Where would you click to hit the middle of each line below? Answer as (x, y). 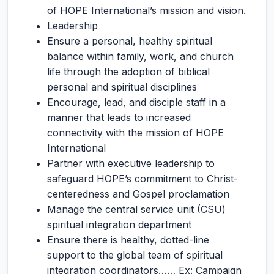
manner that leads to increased (119, 117)
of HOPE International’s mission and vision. (146, 10)
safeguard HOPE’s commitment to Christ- (143, 179)
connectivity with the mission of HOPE (135, 133)
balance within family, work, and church (140, 56)
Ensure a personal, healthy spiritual (130, 41)
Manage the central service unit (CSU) (136, 209)
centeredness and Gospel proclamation (138, 194)
